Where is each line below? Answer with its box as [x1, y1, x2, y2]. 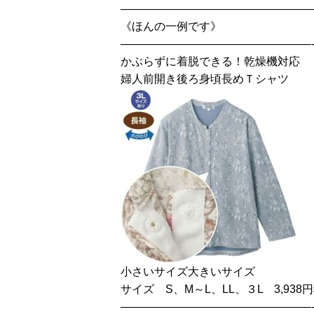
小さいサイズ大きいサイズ [121, 266, 255, 278]
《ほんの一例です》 [121, 20, 221, 32]
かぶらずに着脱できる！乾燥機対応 [121, 55, 300, 67]
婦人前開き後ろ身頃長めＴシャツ [121, 73, 289, 85]
